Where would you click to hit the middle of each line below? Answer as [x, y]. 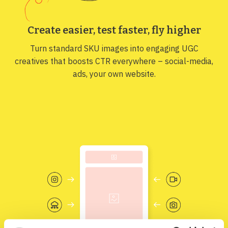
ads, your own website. [114, 74]
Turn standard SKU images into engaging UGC [114, 48]
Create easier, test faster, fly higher [114, 30]
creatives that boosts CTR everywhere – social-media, [114, 61]
